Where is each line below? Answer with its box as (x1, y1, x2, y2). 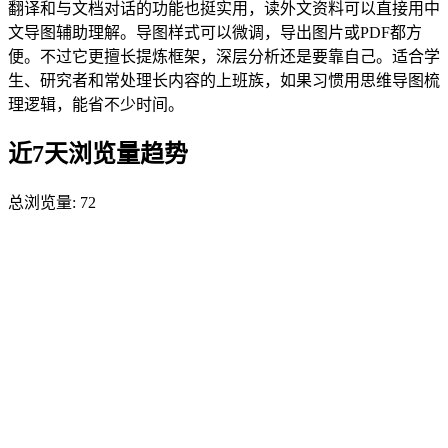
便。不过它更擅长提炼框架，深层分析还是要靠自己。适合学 (8, 47, 440, 65)
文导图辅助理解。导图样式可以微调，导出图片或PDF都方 (8, 23, 422, 41)
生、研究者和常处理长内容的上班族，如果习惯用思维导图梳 (8, 71, 440, 89)
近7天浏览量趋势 (8, 141, 188, 168)
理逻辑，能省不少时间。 (8, 95, 184, 113)
